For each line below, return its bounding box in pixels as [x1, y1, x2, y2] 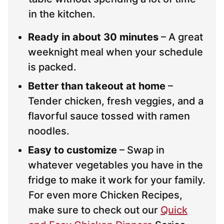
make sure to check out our [28, 204, 160, 216]
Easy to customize [28, 144, 117, 156]
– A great [158, 31, 203, 43]
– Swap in [117, 144, 164, 156]
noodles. [28, 125, 69, 137]
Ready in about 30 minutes [28, 31, 158, 43]
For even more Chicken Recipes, [28, 189, 182, 201]
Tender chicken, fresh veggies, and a [28, 95, 203, 107]
